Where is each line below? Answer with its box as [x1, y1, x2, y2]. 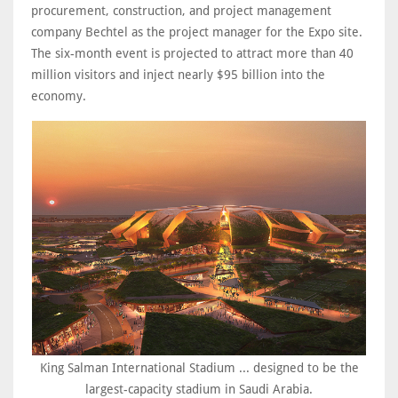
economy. [31, 88, 86, 103]
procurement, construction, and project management [31, 3, 331, 18]
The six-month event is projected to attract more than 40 [31, 45, 354, 60]
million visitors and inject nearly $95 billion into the [31, 67, 325, 82]
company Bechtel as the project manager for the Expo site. [31, 24, 362, 39]
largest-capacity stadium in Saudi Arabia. [85, 381, 313, 396]
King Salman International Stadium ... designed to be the [39, 360, 359, 375]
